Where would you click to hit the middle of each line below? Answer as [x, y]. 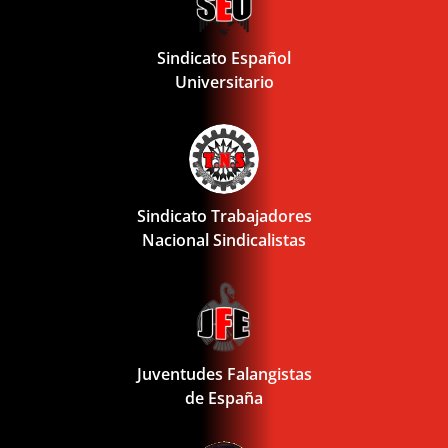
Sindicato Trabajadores [224, 215]
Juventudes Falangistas [224, 373]
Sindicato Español [224, 57]
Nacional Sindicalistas [224, 239]
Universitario [224, 81]
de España [224, 397]
